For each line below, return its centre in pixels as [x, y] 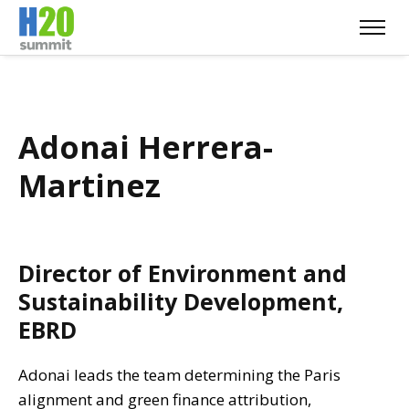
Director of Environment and [183, 273]
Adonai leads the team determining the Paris [179, 375]
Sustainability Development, [181, 301]
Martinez [89, 185]
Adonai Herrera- [146, 147]
